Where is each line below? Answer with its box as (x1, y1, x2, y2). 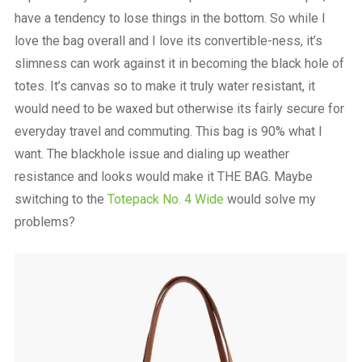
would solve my (223, 191, 316, 207)
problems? (14, 213, 75, 229)
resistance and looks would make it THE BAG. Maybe (14, 168, 313, 184)
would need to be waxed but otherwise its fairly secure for (14, 100, 344, 116)
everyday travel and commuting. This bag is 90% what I (14, 123, 322, 139)
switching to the (14, 191, 107, 207)
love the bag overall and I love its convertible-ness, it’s (14, 32, 322, 48)
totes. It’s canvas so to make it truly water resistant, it (14, 78, 315, 94)
